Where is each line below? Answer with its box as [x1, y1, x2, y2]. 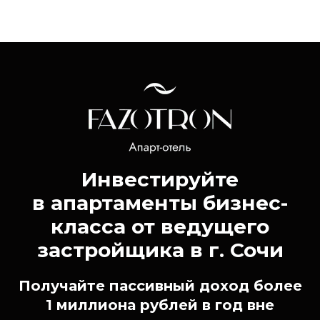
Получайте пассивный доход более [18, 276, 302, 294]
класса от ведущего [51, 214, 269, 239]
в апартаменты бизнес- [32, 190, 288, 215]
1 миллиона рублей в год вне [46, 296, 274, 314]
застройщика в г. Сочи [36, 237, 284, 262]
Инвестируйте [81, 166, 239, 191]
